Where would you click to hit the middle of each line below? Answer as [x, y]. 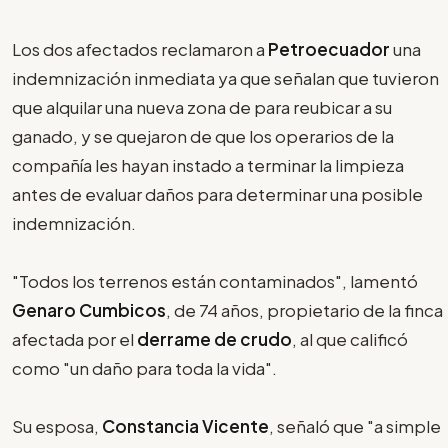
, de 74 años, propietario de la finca [304, 309]
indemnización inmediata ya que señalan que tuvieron [225, 77]
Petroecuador [330, 48]
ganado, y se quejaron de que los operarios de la [203, 135]
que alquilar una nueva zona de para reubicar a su [202, 106]
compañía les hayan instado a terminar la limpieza [208, 164]
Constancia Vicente [185, 425]
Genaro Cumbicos [89, 309]
